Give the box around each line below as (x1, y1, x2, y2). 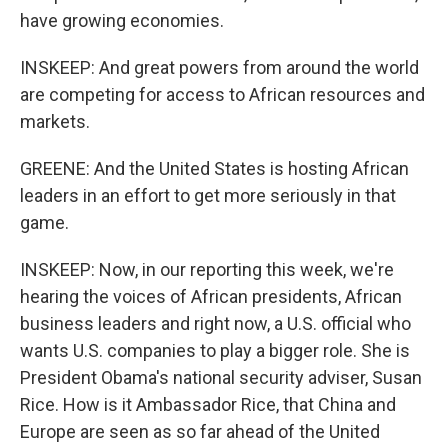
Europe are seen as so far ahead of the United (20, 420, 380, 442)
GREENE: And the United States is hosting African (20, 157, 409, 179)
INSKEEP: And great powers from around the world (20, 56, 419, 78)
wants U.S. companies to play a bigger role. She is (20, 339, 410, 361)
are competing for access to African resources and (20, 83, 425, 105)
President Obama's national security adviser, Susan (20, 366, 422, 388)
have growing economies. (20, 9, 224, 31)
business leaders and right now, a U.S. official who (20, 312, 411, 334)
